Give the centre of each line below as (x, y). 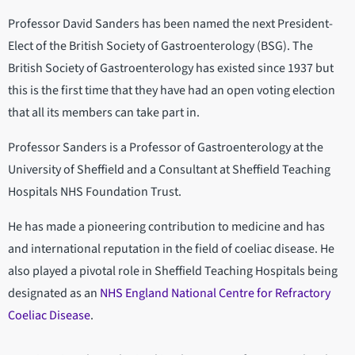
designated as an (54, 294)
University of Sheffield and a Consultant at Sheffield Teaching (169, 170)
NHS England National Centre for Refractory (215, 294)
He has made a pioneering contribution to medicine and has (166, 227)
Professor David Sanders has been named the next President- (170, 24)
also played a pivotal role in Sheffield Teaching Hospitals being (173, 271)
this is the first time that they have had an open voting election (172, 91)
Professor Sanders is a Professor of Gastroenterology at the (166, 148)
